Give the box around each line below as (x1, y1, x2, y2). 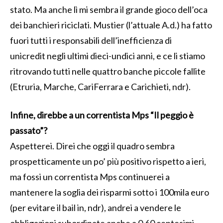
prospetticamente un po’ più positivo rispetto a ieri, (10, 155, 206, 167)
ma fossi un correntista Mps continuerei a (10, 171, 170, 182)
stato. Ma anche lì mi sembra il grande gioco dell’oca (10, 3, 208, 15)
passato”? (10, 124, 47, 136)
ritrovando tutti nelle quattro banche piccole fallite (10, 65, 206, 77)
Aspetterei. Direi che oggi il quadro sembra (10, 140, 175, 151)
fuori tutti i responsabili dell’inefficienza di (10, 34, 172, 46)
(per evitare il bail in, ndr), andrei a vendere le (10, 202, 181, 213)
